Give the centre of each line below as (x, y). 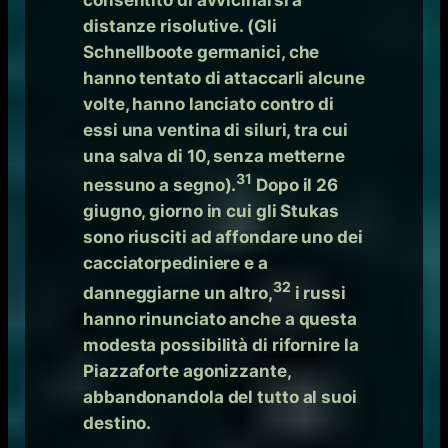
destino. (117, 422)
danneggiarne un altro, (178, 292)
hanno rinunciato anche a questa (220, 318)
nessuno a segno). (160, 185)
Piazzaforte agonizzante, (187, 370)
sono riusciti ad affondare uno (208, 237)
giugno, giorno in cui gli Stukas (211, 211)
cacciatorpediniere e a (175, 263)
